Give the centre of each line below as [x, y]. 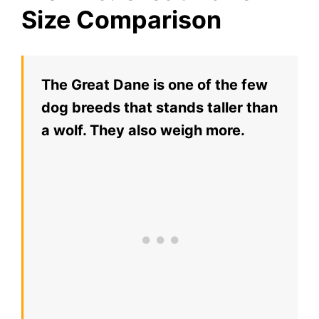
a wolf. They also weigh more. [143, 130]
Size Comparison [121, 19]
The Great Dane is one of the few [155, 84]
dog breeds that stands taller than [159, 107]
